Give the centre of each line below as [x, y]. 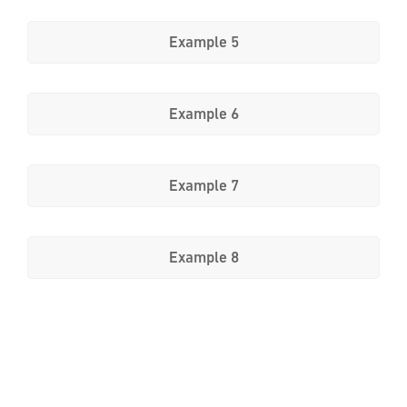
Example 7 [203, 185]
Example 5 [203, 42]
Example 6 [203, 114]
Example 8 [203, 257]
